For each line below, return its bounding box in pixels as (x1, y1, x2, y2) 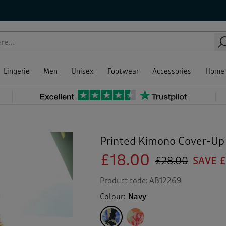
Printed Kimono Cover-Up (100, 135, 225, 148)
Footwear (107, 67, 139, 76)
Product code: (100, 176, 150, 185)
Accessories (152, 67, 192, 76)
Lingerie (3, 67, 30, 76)
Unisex (71, 67, 94, 76)
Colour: (100, 192, 128, 201)
